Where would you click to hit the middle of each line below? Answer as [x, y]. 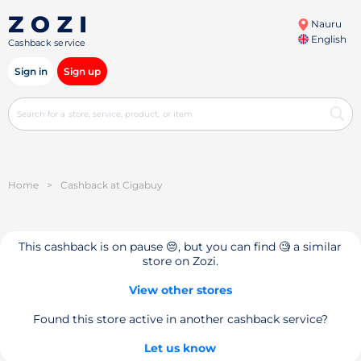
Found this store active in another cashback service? [180, 319]
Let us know [180, 348]
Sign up [82, 71]
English [327, 39]
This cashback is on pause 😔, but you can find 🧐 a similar [180, 247]
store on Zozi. [180, 261]
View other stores [180, 290]
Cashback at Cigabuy [112, 185]
